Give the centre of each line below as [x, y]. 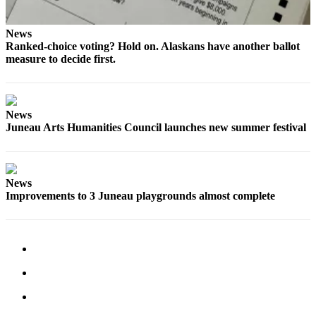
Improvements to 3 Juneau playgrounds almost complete [140, 196]
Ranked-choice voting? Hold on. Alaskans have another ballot [153, 47]
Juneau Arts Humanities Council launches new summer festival [156, 128]
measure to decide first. [61, 59]
